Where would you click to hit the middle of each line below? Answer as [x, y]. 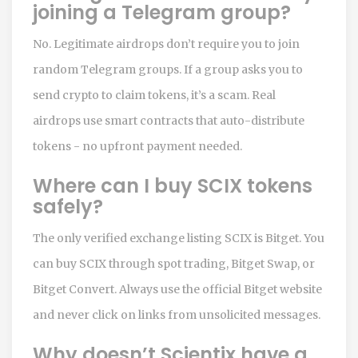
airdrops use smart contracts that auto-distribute [169, 120]
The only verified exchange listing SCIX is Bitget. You [179, 238]
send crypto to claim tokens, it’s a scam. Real [154, 95]
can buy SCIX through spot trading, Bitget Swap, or [174, 263]
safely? [68, 206]
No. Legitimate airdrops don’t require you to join [166, 44]
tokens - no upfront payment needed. [137, 146]
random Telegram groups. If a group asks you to [168, 69]
